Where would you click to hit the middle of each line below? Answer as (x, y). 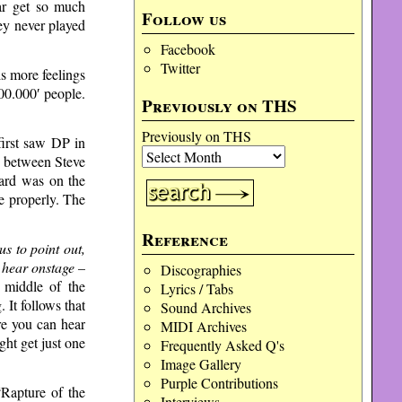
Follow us (184, 19)
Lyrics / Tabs (197, 288)
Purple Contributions (219, 383)
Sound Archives (205, 307)
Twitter (180, 68)
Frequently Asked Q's (222, 345)
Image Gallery (201, 364)
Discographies (201, 270)
